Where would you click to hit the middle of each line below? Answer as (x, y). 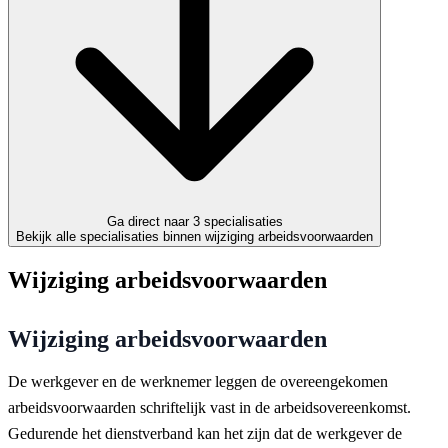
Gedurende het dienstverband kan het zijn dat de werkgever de (205, 433)
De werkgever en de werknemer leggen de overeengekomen (198, 381)
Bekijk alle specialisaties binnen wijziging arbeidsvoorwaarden (194, 236)
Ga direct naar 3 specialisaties (243, 221)
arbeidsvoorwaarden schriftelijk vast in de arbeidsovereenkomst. (209, 407)
